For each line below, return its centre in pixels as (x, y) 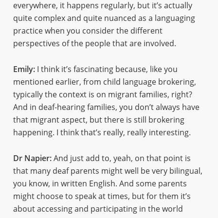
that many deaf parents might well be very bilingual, (108, 171)
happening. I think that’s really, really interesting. (102, 132)
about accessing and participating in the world (98, 209)
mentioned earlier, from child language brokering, (104, 82)
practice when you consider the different (88, 31)
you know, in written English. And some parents (100, 183)
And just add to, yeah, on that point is (121, 158)
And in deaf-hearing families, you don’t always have (106, 107)
